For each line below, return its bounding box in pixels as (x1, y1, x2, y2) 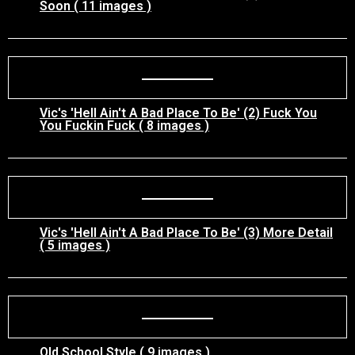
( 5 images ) (40, 238, 110, 253)
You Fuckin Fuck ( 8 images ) (40, 118, 209, 133)
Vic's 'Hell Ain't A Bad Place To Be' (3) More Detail (40, 225, 333, 240)
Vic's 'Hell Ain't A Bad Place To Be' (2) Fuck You (40, 105, 317, 120)
